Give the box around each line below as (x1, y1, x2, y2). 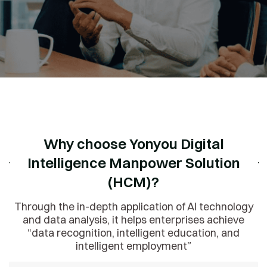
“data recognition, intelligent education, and (27, 226, 240, 240)
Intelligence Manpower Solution (27, 154, 240, 172)
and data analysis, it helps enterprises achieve (23, 213, 244, 227)
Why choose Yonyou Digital (43, 135, 224, 153)
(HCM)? (108, 173, 159, 191)
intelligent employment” (76, 239, 191, 253)
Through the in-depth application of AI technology (14, 200, 253, 214)
